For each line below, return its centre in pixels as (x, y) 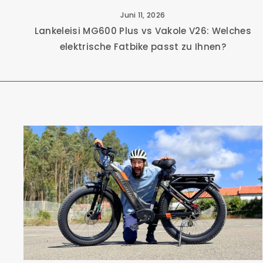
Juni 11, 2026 (143, 15)
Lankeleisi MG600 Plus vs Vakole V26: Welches (143, 31)
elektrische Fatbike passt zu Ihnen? (143, 47)
